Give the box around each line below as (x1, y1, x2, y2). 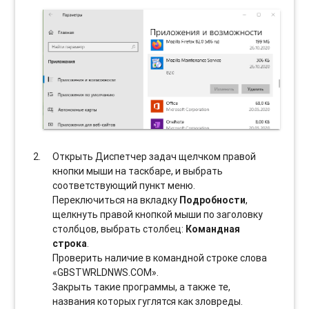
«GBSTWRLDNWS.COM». (52, 266, 159, 279)
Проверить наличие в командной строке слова (52, 252, 268, 265)
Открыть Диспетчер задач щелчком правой (52, 150, 257, 163)
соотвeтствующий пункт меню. (52, 179, 196, 192)
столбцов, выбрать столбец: (52, 223, 186, 236)
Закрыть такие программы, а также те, (52, 281, 231, 294)
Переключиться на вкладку (52, 194, 180, 207)
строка (52, 237, 88, 250)
